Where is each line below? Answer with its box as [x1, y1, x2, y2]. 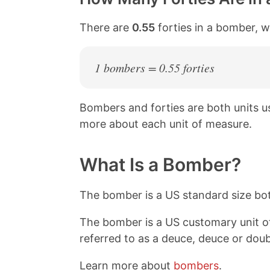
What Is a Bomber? [80, 154, 241, 175]
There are [80, 21, 132, 34]
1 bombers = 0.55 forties [95, 60, 215, 75]
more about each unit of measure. [80, 118, 252, 130]
